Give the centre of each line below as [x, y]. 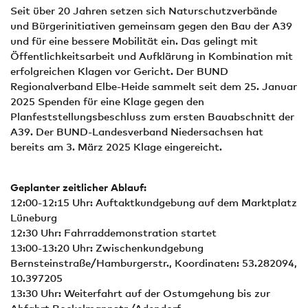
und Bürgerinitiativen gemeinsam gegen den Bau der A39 [151, 25]
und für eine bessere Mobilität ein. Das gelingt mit [134, 41]
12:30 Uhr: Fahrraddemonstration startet [113, 232]
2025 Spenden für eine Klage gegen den [107, 101]
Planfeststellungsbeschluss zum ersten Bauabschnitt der [152, 116]
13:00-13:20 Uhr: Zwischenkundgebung [107, 247]
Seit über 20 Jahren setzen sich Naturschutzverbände [144, 10]
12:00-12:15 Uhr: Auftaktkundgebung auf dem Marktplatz [154, 202]
